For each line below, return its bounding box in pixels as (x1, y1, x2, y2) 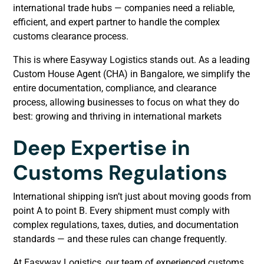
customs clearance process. (13, 30, 128, 42)
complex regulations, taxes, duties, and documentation (13, 219, 239, 230)
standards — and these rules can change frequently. (13, 233, 227, 245)
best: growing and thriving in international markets (13, 110, 222, 122)
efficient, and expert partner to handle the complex (13, 16, 220, 28)
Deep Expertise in (13, 134, 190, 161)
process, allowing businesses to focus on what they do (13, 96, 239, 108)
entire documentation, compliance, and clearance (13, 82, 216, 94)
